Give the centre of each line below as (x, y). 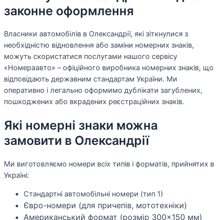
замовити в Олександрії (77, 141)
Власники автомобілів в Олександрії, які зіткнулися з (96, 34)
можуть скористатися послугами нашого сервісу (91, 57)
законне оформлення (69, 11)
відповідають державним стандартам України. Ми (91, 79)
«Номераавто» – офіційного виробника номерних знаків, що (109, 68)
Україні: (16, 175)
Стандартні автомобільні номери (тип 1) (93, 194)
